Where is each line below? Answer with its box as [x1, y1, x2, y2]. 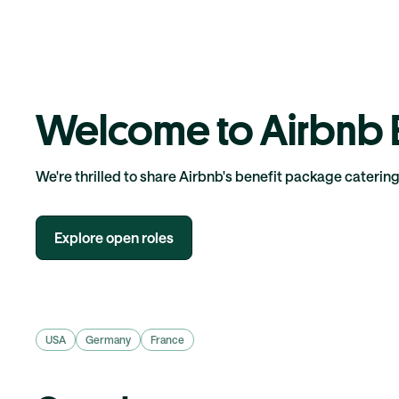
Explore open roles [54, 229, 174, 246]
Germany [85, 332, 131, 346]
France [151, 332, 184, 346]
